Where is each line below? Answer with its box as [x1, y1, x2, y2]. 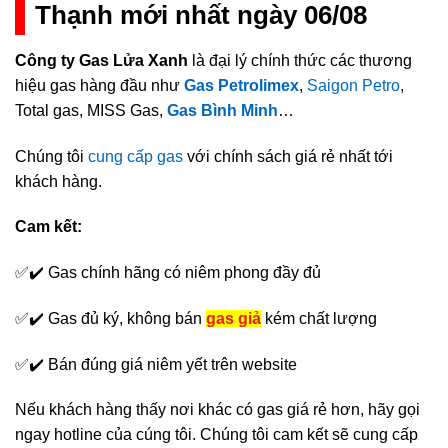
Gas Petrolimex [184, 76, 299, 94]
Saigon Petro [307, 76, 400, 94]
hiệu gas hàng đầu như [15, 76, 184, 94]
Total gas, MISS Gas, [15, 101, 167, 119]
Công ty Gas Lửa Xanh [15, 51, 188, 69]
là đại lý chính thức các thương [188, 51, 412, 69]
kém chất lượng [261, 309, 377, 327]
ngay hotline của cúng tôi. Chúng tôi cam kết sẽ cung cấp [15, 426, 418, 444]
